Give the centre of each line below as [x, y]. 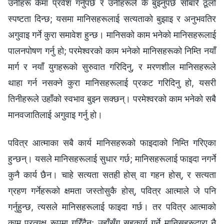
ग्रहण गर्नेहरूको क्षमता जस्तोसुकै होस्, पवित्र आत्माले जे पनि [112, 190]
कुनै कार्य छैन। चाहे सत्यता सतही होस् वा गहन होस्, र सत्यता [112, 174]
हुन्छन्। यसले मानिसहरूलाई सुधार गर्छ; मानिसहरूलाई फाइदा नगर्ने [112, 158]
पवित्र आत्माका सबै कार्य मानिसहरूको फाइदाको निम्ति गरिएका [112, 142]
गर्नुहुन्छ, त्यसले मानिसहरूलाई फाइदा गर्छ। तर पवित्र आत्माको [112, 206]
